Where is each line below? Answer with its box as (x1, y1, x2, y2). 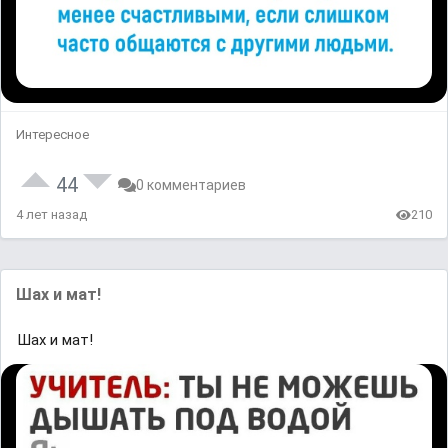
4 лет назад (16, 207, 87, 223)
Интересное (16, 127, 89, 143)
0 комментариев (136, 177, 246, 194)
